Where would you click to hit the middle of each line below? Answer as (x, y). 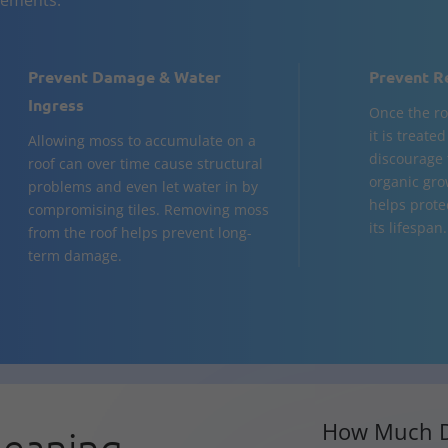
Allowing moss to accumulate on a (142, 141)
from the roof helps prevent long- (140, 233)
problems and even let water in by (143, 187)
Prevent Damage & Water (125, 77)
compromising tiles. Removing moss (149, 210)
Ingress (56, 105)
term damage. (75, 256)
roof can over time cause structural (146, 164)
